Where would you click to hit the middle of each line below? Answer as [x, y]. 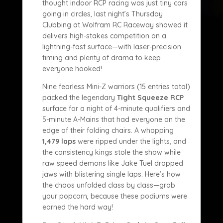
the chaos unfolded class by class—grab [109, 185]
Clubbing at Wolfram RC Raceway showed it [115, 25]
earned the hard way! [77, 207]
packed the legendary [79, 98]
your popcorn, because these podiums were [114, 196]
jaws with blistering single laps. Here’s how [111, 174]
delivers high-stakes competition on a [104, 36]
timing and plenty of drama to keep [101, 58]
